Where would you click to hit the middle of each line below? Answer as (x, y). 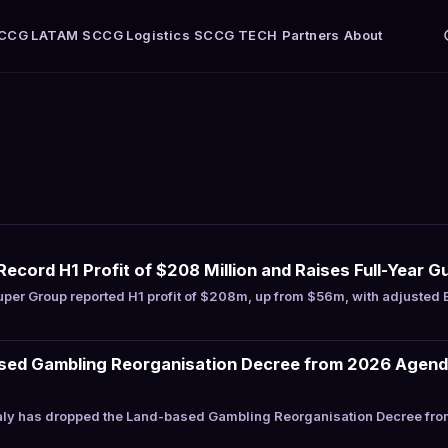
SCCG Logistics (136, 35)
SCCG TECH (236, 35)
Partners (310, 35)
